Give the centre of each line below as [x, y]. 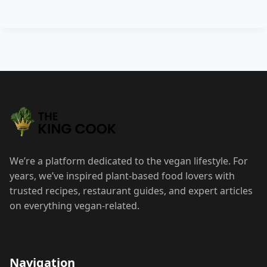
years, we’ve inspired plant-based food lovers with [122, 176]
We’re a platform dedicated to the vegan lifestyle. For [129, 161]
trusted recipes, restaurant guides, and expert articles [131, 191]
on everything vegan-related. [74, 206]
